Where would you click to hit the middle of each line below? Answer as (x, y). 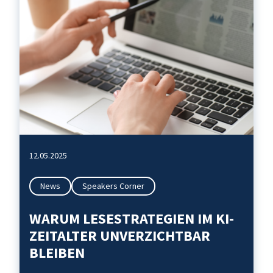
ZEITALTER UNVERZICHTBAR (120, 236)
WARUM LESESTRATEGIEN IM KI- (132, 218)
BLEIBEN (57, 253)
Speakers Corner (113, 186)
